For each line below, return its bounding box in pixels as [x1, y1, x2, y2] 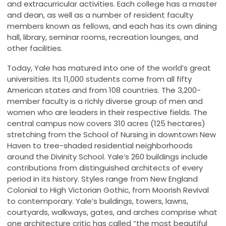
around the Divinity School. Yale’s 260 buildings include [7, 151, 208, 162]
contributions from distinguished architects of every [7, 162, 203, 174]
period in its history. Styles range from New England [7, 174, 198, 185]
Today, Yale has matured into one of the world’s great [7, 63, 211, 74]
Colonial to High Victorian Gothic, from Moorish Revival [7, 185, 209, 196]
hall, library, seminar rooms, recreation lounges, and [7, 32, 198, 43]
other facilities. [7, 43, 63, 54]
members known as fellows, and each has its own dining [7, 21, 217, 32]
